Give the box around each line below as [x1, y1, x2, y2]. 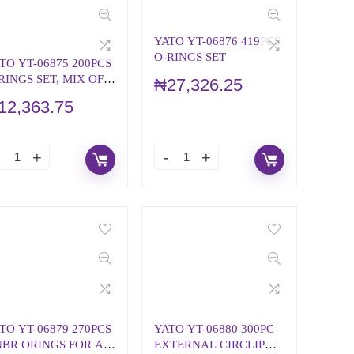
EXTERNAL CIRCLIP [153, 337, 265, 351]
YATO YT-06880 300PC [153, 322, 274, 335]
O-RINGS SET [153, 50, 226, 63]
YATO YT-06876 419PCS [153, 34, 281, 47]
